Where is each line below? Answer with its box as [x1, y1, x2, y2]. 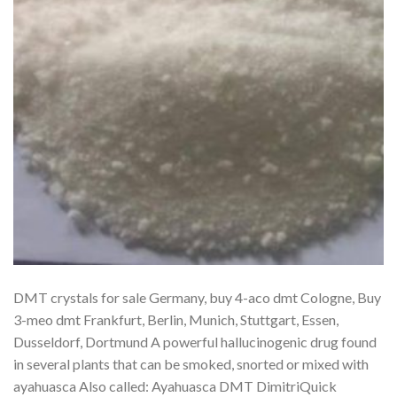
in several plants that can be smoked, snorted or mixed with [13, 354, 369, 372]
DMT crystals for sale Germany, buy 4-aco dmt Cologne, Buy [13, 288, 381, 306]
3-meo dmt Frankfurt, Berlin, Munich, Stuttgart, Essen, [13, 310, 339, 328]
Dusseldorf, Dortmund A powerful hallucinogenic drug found [13, 332, 377, 350]
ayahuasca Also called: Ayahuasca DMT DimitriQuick [13, 377, 337, 394]
